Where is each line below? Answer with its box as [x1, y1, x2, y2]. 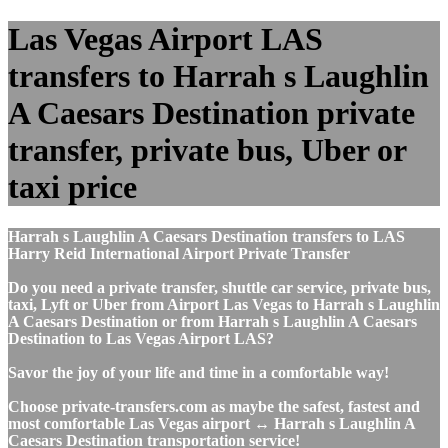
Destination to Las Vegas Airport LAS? [8, 329, 274, 347]
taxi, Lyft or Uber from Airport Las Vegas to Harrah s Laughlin [8, 295, 440, 313]
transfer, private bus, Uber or [8, 132, 406, 169]
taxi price [8, 169, 137, 206]
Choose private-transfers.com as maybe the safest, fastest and [8, 397, 420, 415]
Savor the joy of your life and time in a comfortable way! [8, 363, 389, 381]
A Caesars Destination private [8, 95, 415, 132]
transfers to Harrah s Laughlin [8, 58, 429, 95]
